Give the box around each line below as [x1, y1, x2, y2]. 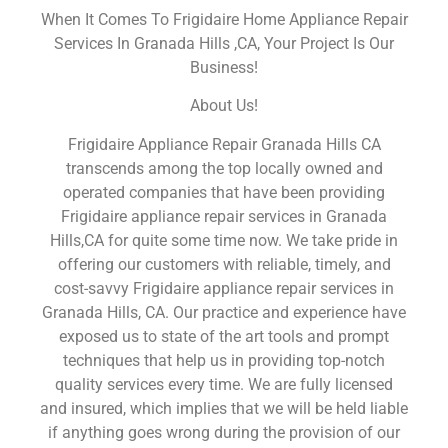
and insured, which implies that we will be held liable [40, 398, 408, 418]
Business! [190, 57, 258, 77]
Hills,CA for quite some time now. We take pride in [50, 230, 398, 250]
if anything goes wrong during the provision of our [48, 422, 400, 442]
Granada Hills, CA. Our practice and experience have [42, 302, 406, 322]
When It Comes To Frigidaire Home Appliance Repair [40, 9, 408, 29]
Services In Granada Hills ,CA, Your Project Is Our [54, 33, 394, 53]
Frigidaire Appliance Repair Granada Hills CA [67, 134, 381, 154]
